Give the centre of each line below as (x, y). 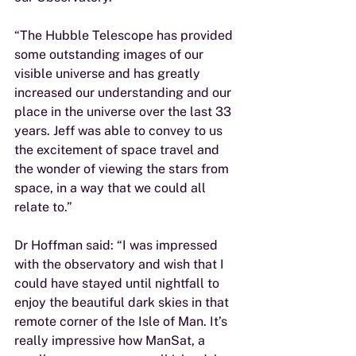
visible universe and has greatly (109, 74)
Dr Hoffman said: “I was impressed (118, 245)
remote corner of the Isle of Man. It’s (122, 321)
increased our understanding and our (124, 93)
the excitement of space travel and (118, 150)
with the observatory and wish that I (121, 264)
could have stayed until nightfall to (118, 283)
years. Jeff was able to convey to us (120, 131)
